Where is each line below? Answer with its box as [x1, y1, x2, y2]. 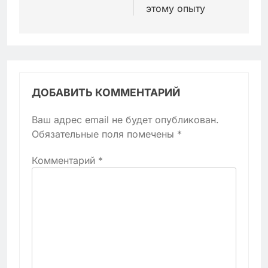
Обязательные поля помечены [32, 127, 177, 140]
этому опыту [146, 2, 205, 14]
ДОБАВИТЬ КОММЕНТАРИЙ [32, 86, 180, 99]
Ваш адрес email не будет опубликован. [32, 113, 219, 126]
